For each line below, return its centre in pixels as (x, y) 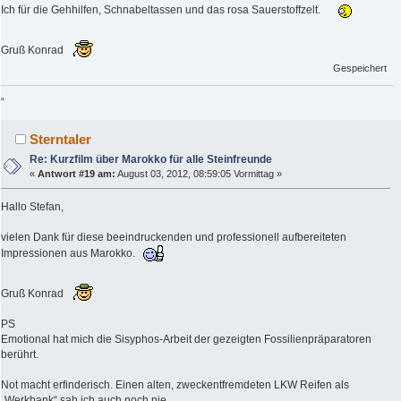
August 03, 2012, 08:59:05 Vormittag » (199, 174)
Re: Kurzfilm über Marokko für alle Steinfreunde (151, 160)
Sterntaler (61, 140)
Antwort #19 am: (77, 174)
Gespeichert (360, 68)
